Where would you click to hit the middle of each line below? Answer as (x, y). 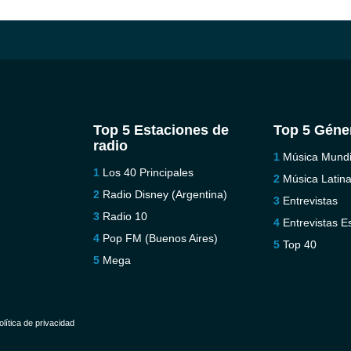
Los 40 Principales (148, 172)
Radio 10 (125, 216)
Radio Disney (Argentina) (165, 194)
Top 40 (300, 244)
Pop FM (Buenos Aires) (160, 238)
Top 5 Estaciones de (161, 130)
